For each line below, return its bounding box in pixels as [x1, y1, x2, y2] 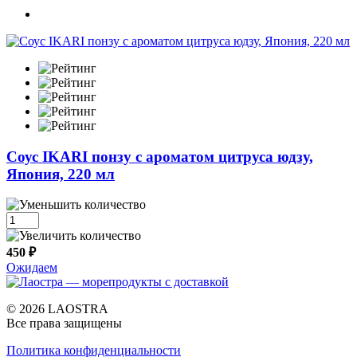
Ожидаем [6, 261, 57, 275]
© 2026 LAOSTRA [6, 302, 108, 316]
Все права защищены [6, 316, 122, 331]
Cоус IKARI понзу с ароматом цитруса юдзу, [6, 147, 313, 165]
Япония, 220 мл [6, 165, 115, 182]
